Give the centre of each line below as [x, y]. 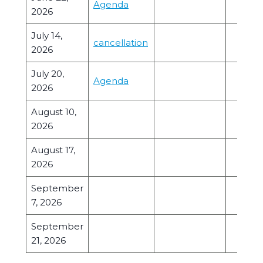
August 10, [54, 112]
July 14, [47, 36]
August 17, [53, 150]
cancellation [121, 43]
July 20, [48, 74]
